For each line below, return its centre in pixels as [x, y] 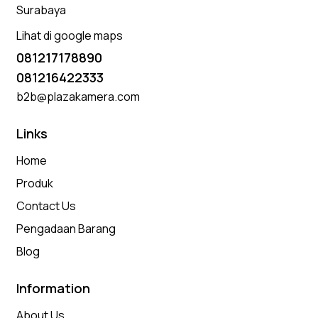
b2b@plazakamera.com [78, 96]
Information [54, 289]
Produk [35, 183]
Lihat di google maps [70, 35]
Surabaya [42, 10]
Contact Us [46, 205]
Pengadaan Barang [66, 228]
